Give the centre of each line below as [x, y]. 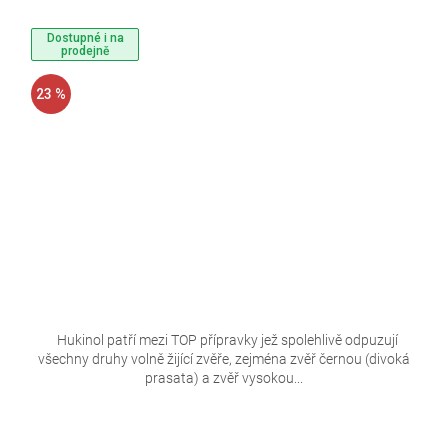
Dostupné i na [85, 37]
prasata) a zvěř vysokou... [224, 378]
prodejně [85, 50]
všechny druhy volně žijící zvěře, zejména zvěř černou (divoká [224, 359]
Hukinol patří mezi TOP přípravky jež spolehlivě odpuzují [224, 340]
